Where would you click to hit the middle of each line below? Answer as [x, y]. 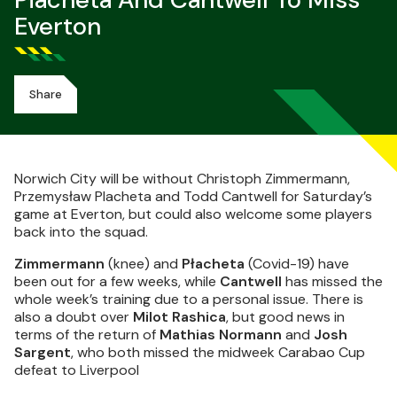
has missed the [332, 281]
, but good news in [285, 317]
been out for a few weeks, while [117, 281]
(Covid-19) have [297, 264]
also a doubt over [74, 317]
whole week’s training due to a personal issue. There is [189, 299]
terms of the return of [87, 335]
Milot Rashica [179, 317]
